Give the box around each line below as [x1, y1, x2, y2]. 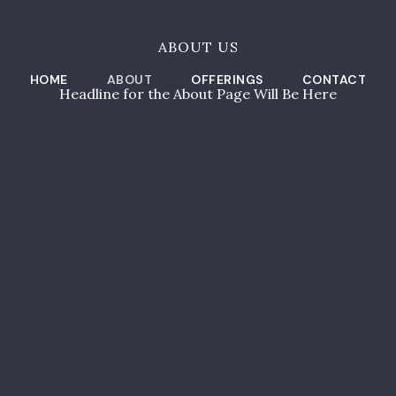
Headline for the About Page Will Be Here [59, 84, 337, 103]
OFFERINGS [191, 71, 263, 88]
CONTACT [301, 71, 367, 88]
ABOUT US [157, 38, 239, 56]
